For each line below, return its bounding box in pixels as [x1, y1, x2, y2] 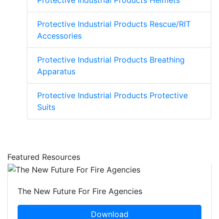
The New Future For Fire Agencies [18, 186, 142, 196]
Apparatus [37, 66, 75, 77]
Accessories [37, 31, 82, 41]
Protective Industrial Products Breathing [37, 55, 185, 65]
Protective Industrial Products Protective [37, 90, 188, 101]
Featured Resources [7, 152, 80, 162]
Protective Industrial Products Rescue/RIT [37, 19, 191, 29]
